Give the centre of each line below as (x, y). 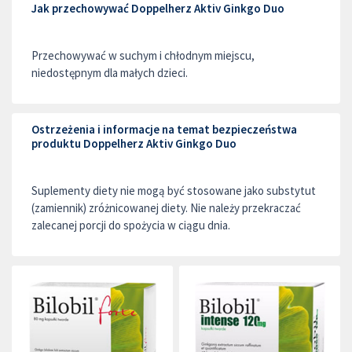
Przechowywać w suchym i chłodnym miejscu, (143, 55)
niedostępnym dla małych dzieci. (110, 73)
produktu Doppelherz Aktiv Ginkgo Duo (134, 143)
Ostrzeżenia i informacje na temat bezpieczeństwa (164, 129)
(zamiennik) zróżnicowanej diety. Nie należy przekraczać (166, 208)
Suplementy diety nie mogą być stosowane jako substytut (174, 191)
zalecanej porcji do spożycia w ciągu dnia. (131, 225)
